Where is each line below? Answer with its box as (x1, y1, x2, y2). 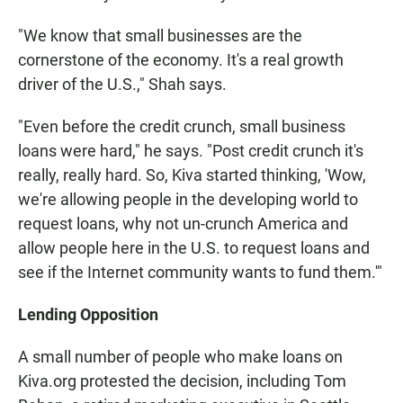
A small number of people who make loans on (18, 347, 343, 366)
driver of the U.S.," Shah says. (18, 75, 227, 94)
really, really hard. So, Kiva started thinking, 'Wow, (18, 166, 366, 184)
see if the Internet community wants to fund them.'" (18, 263, 382, 282)
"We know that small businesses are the (18, 26, 302, 45)
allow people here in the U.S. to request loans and (18, 238, 370, 257)
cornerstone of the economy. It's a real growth (18, 50, 344, 69)
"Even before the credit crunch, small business (18, 117, 345, 136)
